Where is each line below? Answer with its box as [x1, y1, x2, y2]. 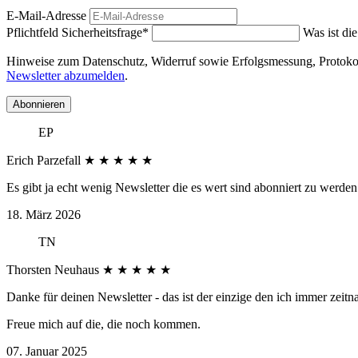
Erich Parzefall [6, 153, 84, 167]
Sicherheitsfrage [62, 25, 142, 39]
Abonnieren [13, 97, 65, 110]
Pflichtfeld [6, 25, 62, 39]
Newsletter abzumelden [6, 68, 125, 82]
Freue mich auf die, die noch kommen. [6, 316, 201, 331]
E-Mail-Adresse [6, 8, 86, 22]
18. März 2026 [6, 207, 81, 221]
